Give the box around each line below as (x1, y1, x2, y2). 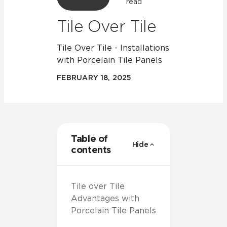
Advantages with (71, 194, 139, 203)
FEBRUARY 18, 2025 (57, 73, 132, 82)
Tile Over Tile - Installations (57, 43, 169, 53)
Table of (71, 133, 108, 144)
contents (71, 144, 111, 155)
